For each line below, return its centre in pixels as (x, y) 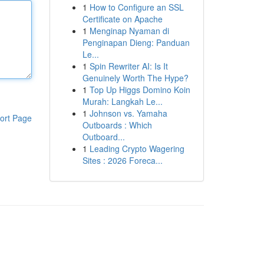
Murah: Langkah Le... (122, 101)
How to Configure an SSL (136, 7)
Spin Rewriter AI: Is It (128, 66)
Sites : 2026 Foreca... (122, 160)
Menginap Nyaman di (129, 31)
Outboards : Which (117, 125)
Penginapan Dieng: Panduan (136, 42)
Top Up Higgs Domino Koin (140, 90)
